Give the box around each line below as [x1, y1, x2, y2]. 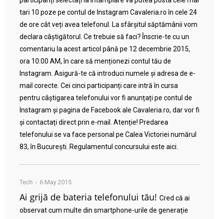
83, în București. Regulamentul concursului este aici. [20, 143, 178, 151]
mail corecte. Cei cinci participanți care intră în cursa [20, 82, 178, 90]
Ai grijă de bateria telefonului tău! [20, 191, 157, 203]
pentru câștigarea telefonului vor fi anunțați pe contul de [20, 94, 192, 102]
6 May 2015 [40, 178, 71, 186]
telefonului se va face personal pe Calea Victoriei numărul [20, 131, 197, 139]
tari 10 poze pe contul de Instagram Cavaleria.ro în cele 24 [20, 8, 197, 17]
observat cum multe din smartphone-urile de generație [20, 206, 188, 215]
